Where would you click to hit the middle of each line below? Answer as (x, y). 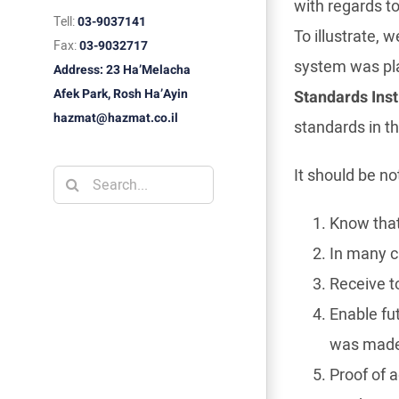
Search (77, 180)
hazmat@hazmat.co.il (116, 118)
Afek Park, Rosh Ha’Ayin (121, 94)
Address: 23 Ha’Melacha (122, 70)
